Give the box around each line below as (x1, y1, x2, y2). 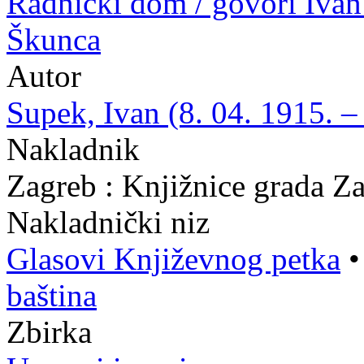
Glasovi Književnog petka (6, 241, 340, 276)
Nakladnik (6, 132, 140, 167)
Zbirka (6, 314, 92, 349)
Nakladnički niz (6, 205, 210, 240)
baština (6, 278, 97, 313)
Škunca (6, 22, 101, 57)
